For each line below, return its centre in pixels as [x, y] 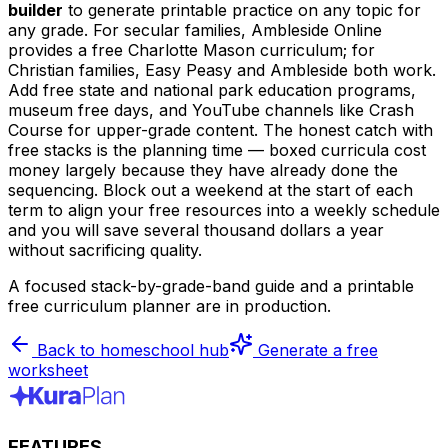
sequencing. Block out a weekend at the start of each [210, 189]
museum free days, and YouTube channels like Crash [211, 109]
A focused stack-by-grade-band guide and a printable [211, 285]
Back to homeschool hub [130, 349]
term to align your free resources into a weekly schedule [224, 209]
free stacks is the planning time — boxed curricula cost [217, 149]
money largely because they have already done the [203, 169]
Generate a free [315, 349]
